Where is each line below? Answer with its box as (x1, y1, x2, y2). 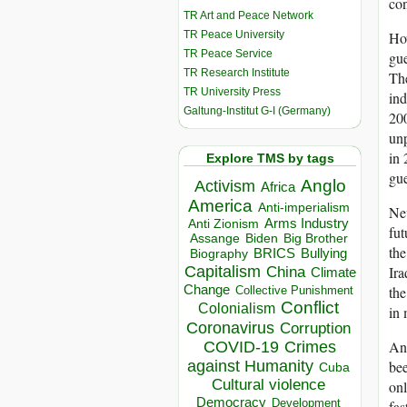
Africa (260, 179, 295, 195)
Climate (310, 264, 356, 281)
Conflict (281, 297, 339, 318)
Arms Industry (264, 216, 349, 232)
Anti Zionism (188, 217, 259, 232)
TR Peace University (184, 27, 284, 41)
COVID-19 (203, 338, 279, 357)
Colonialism (198, 301, 275, 317)
